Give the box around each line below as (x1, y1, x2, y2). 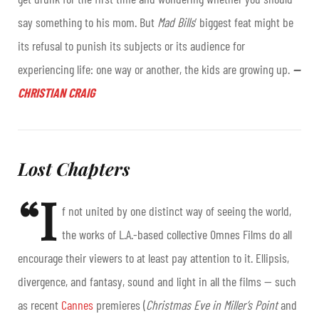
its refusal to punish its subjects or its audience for (18, 38, 245, 54)
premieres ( (93, 297, 146, 313)
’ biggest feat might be (195, 14, 293, 31)
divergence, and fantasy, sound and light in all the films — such (18, 273, 296, 290)
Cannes (61, 297, 93, 313)
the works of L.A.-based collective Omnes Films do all (62, 226, 292, 243)
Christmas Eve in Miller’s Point (146, 297, 278, 313)
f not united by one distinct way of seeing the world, (62, 203, 291, 219)
